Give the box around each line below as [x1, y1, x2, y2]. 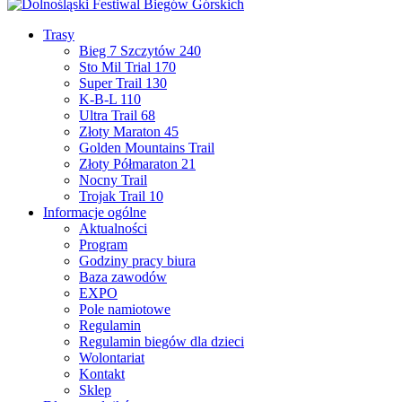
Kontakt [79, 366, 125, 382]
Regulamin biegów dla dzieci [79, 334, 244, 350]
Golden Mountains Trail [79, 140, 214, 156]
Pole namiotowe [79, 301, 170, 318]
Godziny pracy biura [79, 253, 196, 269]
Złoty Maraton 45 [79, 124, 179, 140]
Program [79, 237, 127, 253]
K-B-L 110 [79, 92, 141, 108]
